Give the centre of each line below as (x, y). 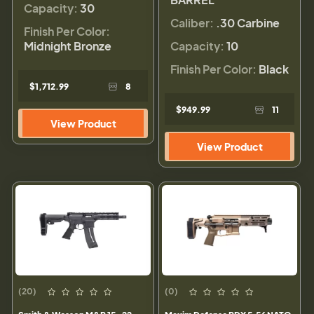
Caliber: (192, 23)
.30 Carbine (248, 23)
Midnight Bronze (68, 46)
